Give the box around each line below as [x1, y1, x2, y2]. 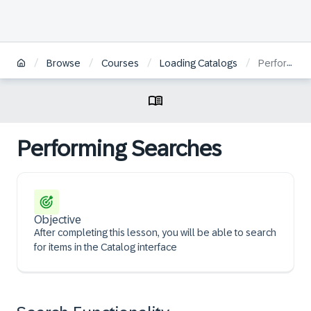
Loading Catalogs [160, 58, 237, 69]
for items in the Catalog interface [34, 242, 177, 253]
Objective [34, 214, 81, 226]
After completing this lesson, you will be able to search [34, 227, 276, 238]
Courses [101, 58, 139, 69]
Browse [47, 58, 81, 69]
